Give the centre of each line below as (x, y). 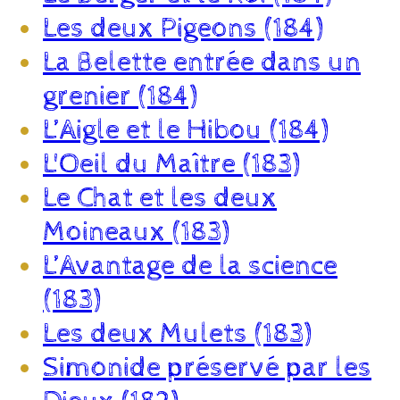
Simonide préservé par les (207, 367)
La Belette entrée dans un (202, 62)
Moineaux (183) (136, 232)
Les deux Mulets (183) (177, 333)
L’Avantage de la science (190, 266)
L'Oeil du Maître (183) (171, 164)
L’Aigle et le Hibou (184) (186, 130)
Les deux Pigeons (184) (183, 28)
